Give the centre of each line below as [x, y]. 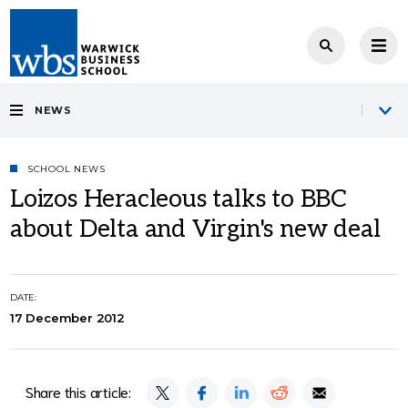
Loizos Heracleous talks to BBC [178, 199]
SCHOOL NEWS [66, 169]
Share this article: [78, 391]
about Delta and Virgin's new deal [195, 229]
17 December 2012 [67, 318]
